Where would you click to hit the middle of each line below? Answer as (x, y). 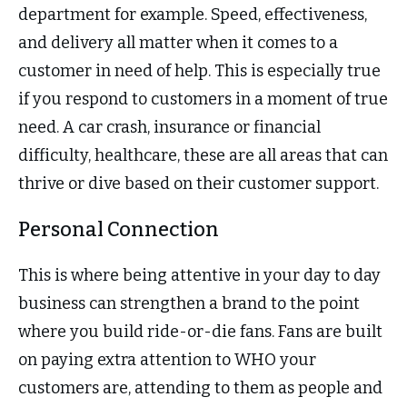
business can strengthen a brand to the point (189, 304)
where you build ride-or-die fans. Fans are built (200, 332)
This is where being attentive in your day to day (199, 276)
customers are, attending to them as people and (200, 388)
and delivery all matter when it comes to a (178, 43)
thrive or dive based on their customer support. (199, 184)
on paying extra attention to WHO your (167, 360)
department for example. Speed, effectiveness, (193, 15)
